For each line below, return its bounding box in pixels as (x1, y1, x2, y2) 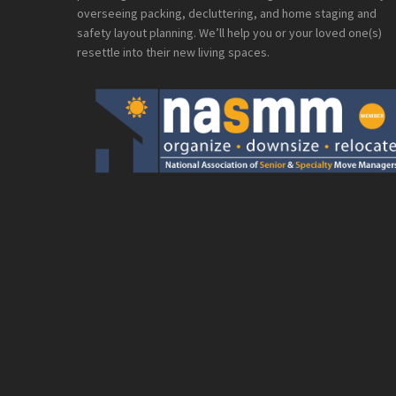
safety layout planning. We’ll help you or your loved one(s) (77, 25, 382, 41)
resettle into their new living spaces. (77, 44, 270, 60)
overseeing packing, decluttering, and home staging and (77, 5, 377, 21)
